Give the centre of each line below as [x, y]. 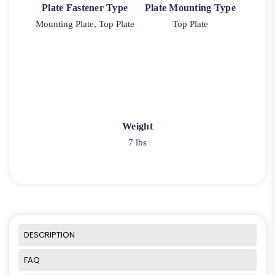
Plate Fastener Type [85, 8]
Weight [137, 126]
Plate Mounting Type [190, 8]
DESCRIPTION [49, 235]
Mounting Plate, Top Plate [85, 24]
